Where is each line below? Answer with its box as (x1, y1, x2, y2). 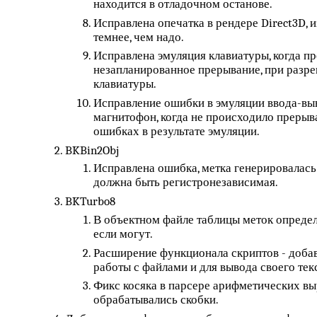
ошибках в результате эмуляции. (93, 124, 260, 138)
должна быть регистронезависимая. (93, 175, 279, 190)
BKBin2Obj (65, 143, 120, 157)
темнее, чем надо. (93, 30, 185, 44)
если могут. (93, 226, 154, 241)
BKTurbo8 (65, 195, 116, 209)
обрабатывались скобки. (93, 293, 219, 307)
